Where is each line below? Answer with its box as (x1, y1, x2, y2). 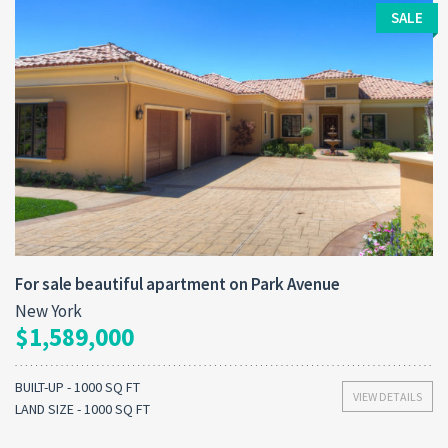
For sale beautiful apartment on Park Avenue (15, 273, 340, 296)
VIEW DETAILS (353, 389, 422, 405)
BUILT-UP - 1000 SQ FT (15, 378, 140, 397)
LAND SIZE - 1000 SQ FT (15, 400, 150, 419)
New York (15, 300, 82, 323)
